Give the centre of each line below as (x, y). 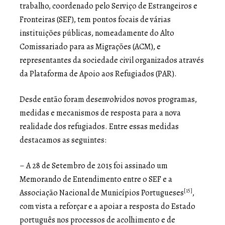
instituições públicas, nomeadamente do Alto (97, 33)
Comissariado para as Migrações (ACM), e (90, 46)
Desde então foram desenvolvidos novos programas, (108, 99)
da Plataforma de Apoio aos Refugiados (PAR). (98, 74)
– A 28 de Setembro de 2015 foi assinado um (94, 165)
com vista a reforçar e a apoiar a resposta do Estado (107, 206)
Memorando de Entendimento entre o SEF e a (96, 179)
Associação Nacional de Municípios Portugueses (102, 193)
